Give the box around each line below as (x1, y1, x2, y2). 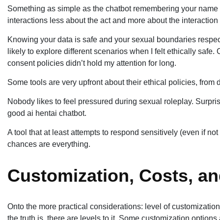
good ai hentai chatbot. (7, 109, 86, 117)
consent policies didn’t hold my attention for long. (7, 58, 176, 67)
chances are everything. (7, 139, 90, 148)
